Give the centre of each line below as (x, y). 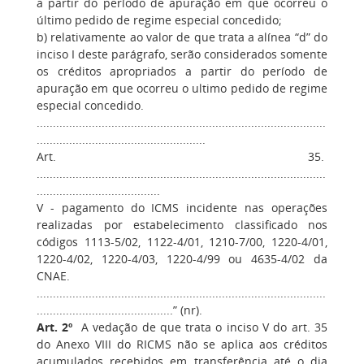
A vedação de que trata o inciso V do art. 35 (200, 327)
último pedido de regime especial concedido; (159, 20)
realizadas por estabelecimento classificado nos (182, 225)
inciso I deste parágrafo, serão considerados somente (182, 54)
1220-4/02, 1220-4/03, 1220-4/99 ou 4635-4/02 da (182, 259)
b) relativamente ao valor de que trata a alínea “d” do (182, 37)
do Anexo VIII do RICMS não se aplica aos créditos (182, 344)
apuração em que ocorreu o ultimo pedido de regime (182, 88)
